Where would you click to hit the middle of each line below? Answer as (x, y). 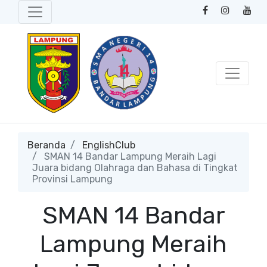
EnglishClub (109, 145)
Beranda (46, 145)
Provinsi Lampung (72, 179)
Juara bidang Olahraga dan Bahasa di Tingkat (135, 168)
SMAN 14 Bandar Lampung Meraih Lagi (129, 156)
